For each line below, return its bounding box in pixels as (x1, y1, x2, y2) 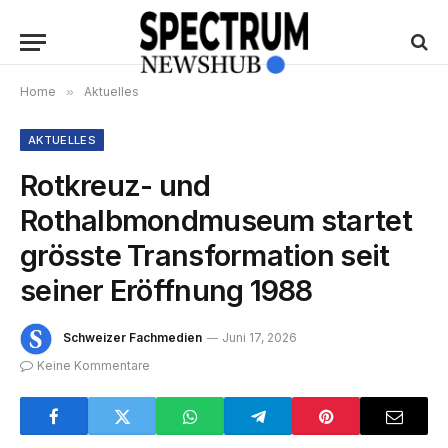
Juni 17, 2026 (222, 330, 297, 346)
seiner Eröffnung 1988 (20, 273, 313, 308)
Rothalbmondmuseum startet (20, 203, 412, 238)
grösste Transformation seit (20, 238, 390, 273)
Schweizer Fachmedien (63, 330, 202, 346)
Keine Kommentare (37, 358, 150, 373)
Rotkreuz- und (20, 168, 211, 203)
